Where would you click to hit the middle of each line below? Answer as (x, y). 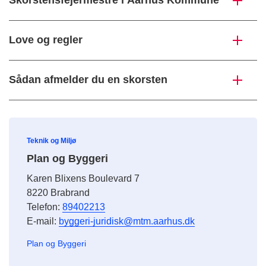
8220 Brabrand (58, 193)
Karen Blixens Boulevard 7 (83, 179)
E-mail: (43, 221)
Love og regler (46, 40)
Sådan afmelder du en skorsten (88, 80)
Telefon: (45, 207)
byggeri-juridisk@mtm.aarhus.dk (127, 221)
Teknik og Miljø (51, 141)
